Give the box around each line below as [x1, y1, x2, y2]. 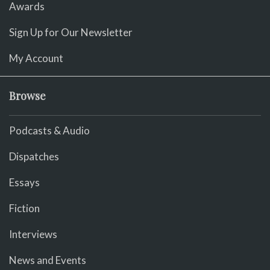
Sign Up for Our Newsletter [9, 25, 133, 39]
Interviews [9, 228, 57, 241]
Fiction [9, 202, 40, 215]
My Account [9, 51, 63, 64]
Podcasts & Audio [9, 124, 90, 137]
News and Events [9, 254, 86, 267]
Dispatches [9, 150, 59, 163]
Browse [9, 88, 46, 103]
